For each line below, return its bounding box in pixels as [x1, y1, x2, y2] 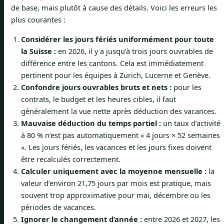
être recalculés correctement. [21, 153, 120, 164]
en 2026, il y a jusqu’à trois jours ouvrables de [56, 45, 213, 56]
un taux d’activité [161, 117, 220, 128]
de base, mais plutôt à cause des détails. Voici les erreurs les [11, 2, 217, 13]
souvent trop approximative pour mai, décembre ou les [21, 189, 210, 200]
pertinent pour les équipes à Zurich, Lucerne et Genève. [21, 69, 210, 80]
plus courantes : [11, 14, 65, 25]
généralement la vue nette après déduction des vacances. [21, 105, 216, 116]
